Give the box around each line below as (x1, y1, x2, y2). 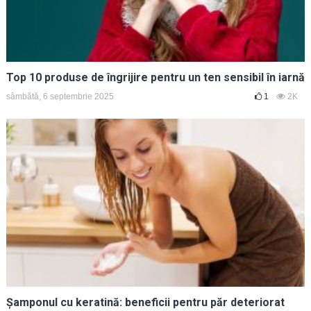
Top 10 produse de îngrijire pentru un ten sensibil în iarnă (6, 70, 305, 84)
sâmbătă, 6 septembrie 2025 (6, 91, 114, 101)
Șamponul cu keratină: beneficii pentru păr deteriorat (6, 295, 285, 309)
